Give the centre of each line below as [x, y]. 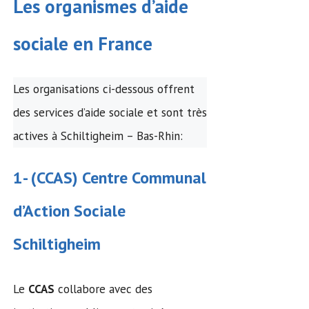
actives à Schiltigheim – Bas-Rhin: [98, 136]
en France [110, 43]
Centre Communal [144, 178]
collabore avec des [103, 289]
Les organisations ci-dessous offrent [104, 89]
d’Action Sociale [69, 211]
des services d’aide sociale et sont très [110, 113]
